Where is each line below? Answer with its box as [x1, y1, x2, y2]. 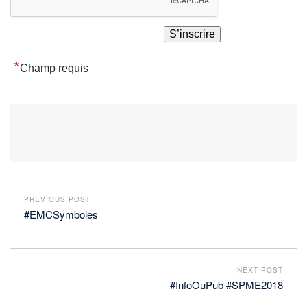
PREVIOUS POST [24, 195, 90, 205]
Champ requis [20, 62, 88, 75]
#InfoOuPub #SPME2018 [170, 277, 283, 292]
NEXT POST [237, 265, 283, 275]
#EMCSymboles [24, 207, 98, 222]
